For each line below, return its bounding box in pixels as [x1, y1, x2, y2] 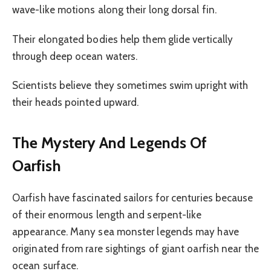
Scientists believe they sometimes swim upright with [12, 79, 249, 92]
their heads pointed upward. [12, 96, 139, 109]
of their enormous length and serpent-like [12, 208, 202, 221]
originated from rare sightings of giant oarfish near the [12, 242, 259, 255]
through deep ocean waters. [12, 50, 138, 62]
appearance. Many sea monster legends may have [12, 225, 239, 238]
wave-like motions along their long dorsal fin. [12, 4, 217, 16]
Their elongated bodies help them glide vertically [12, 33, 233, 45]
